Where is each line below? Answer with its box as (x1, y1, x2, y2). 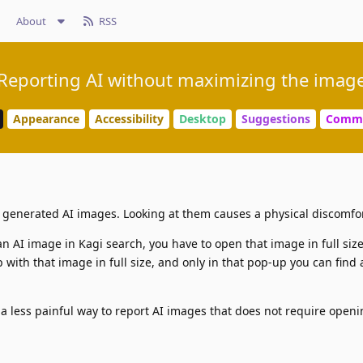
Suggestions (241, 111, 310, 127)
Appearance (13, 111, 79, 127)
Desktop (179, 111, 226, 127)
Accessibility (95, 111, 164, 127)
